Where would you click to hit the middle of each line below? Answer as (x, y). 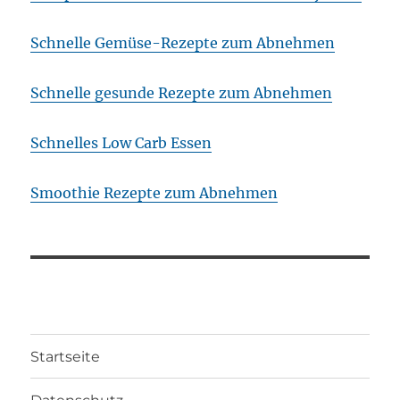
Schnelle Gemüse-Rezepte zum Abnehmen (183, 43)
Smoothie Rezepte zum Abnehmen (154, 193)
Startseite (66, 356)
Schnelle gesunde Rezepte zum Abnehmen (182, 93)
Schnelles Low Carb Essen (121, 143)
